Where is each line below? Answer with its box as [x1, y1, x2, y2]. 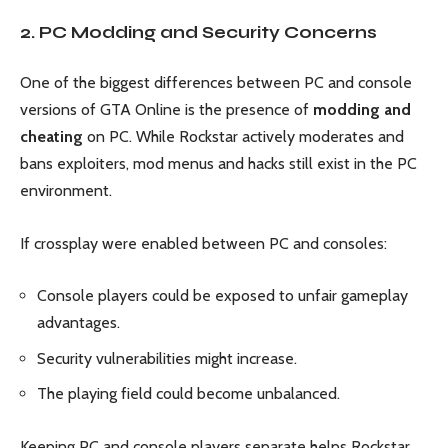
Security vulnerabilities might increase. [37, 348, 297, 368]
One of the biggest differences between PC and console [20, 73, 412, 93]
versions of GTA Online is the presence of [20, 100, 313, 120]
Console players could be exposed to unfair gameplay [37, 286, 408, 306]
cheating [20, 127, 83, 147]
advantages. [37, 313, 120, 333]
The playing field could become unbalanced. [37, 384, 340, 404]
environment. [20, 181, 112, 201]
